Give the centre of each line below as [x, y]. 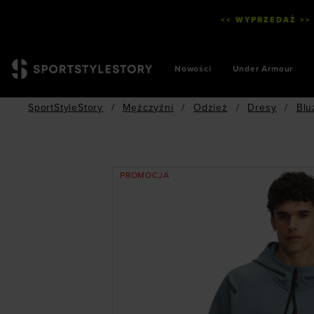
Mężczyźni [148, 108]
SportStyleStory [66, 108]
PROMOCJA [145, 175]
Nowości [193, 69]
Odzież [211, 108]
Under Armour [263, 69]
